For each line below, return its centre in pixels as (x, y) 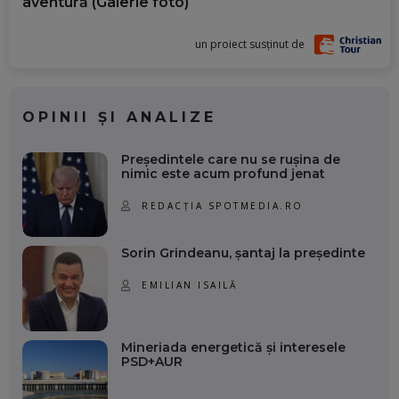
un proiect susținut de (250, 44)
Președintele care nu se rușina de (230, 159)
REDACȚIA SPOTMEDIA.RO (223, 205)
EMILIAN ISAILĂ (190, 285)
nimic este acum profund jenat (223, 173)
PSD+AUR (151, 361)
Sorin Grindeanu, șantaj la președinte (243, 253)
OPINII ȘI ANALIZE (119, 117)
